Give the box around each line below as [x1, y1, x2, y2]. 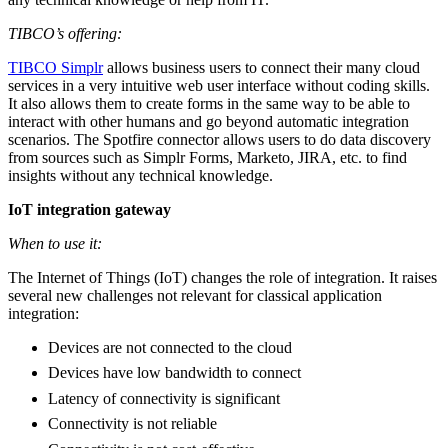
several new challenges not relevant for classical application [8, 286, 382, 304]
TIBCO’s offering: [8, 24, 122, 42]
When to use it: [8, 234, 102, 252]
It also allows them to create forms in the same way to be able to [8, 94, 410, 112]
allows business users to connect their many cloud [103, 58, 420, 76]
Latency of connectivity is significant [48, 389, 280, 407]
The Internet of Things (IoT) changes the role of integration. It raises [8, 268, 437, 286]
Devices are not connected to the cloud [48, 338, 292, 356]
